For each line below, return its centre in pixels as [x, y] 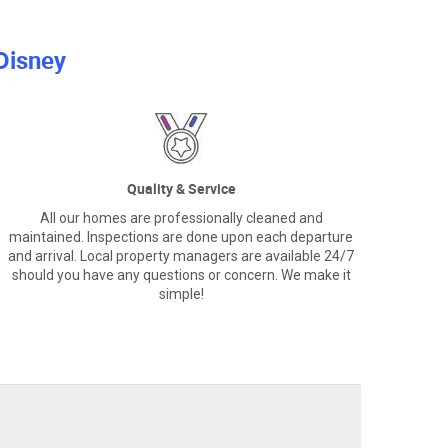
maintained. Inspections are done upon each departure [181, 237]
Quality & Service [181, 189]
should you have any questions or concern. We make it [181, 275]
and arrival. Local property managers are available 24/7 [181, 256]
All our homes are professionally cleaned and [181, 218]
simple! [181, 294]
